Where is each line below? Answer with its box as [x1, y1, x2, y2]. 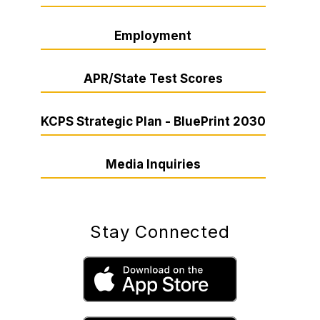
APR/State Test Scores [83, 71, 223, 86]
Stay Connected [90, 221, 230, 242]
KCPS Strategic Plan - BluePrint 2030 [40, 114, 266, 129]
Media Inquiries [105, 157, 201, 171]
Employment [114, 29, 191, 43]
